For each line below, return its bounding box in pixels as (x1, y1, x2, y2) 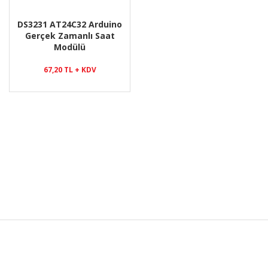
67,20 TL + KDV (43, 64, 96, 75)
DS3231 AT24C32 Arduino (17, 19, 122, 30)
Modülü (54, 41, 86, 53)
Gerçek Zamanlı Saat (25, 30, 115, 41)
